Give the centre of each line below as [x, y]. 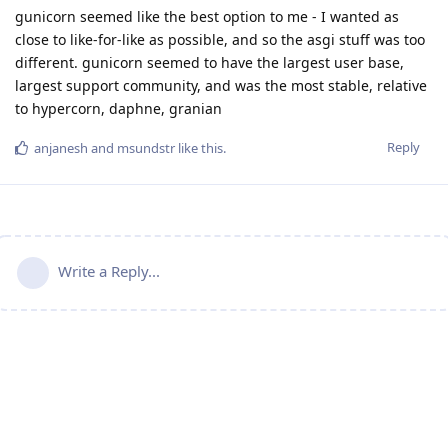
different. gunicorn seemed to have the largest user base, [209, 63]
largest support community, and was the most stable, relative [221, 86]
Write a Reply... [109, 271]
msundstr [146, 148]
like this [199, 148]
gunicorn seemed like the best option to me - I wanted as [207, 17]
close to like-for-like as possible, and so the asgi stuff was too [220, 40]
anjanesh [61, 148]
